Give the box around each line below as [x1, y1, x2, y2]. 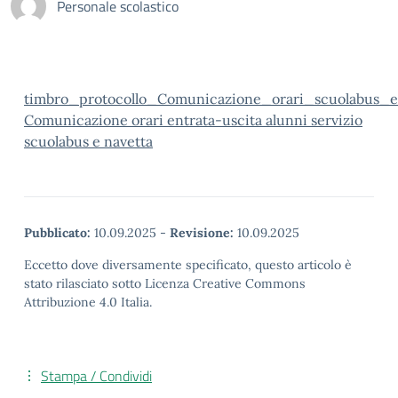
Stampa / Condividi [41, 365, 152, 386]
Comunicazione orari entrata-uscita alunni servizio [24, 111, 362, 129]
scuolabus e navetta [24, 132, 153, 150]
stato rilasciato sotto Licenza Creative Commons [24, 275, 306, 291]
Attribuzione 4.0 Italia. [24, 294, 152, 310]
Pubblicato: [24, 225, 91, 241]
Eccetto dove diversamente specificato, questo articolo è [24, 257, 352, 273]
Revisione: [170, 225, 234, 241]
